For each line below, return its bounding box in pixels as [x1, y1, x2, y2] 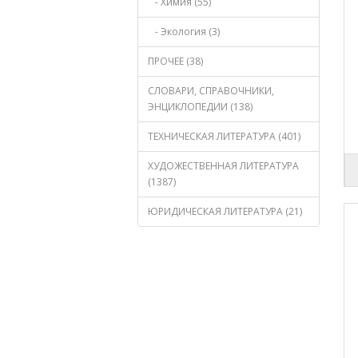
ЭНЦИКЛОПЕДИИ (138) [148, 100, 253, 113]
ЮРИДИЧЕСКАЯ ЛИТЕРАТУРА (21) [148, 205, 302, 218]
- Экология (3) [148, 25, 220, 38]
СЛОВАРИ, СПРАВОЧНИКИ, [148, 84, 274, 97]
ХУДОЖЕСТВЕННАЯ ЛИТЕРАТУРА [148, 159, 299, 173]
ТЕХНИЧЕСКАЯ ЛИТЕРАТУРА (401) [148, 129, 300, 143]
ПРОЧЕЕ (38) [148, 54, 203, 68]
